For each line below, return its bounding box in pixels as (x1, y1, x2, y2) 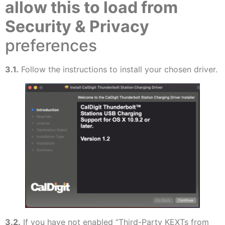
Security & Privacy (5, 16, 149, 36)
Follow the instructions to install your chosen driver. (19, 64, 217, 74)
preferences (5, 35, 97, 55)
